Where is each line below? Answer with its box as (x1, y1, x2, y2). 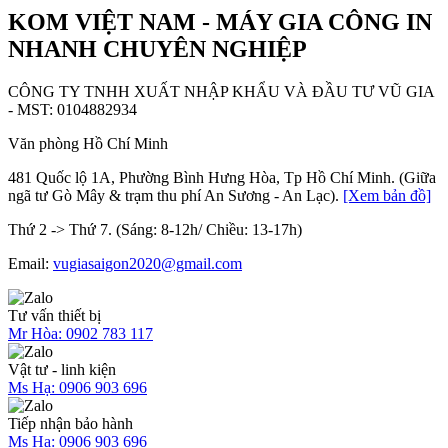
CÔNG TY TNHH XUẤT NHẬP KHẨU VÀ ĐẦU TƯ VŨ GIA (8, 82, 434, 100)
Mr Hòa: (8, 324, 62, 342)
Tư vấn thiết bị (8, 306, 101, 324)
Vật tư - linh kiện (8, 360, 116, 378)
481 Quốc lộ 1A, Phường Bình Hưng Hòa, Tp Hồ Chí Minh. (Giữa (8, 168, 436, 186)
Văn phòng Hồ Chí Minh (8, 134, 168, 152)
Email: (8, 254, 53, 272)
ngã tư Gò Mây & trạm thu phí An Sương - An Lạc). (8, 186, 343, 204)
